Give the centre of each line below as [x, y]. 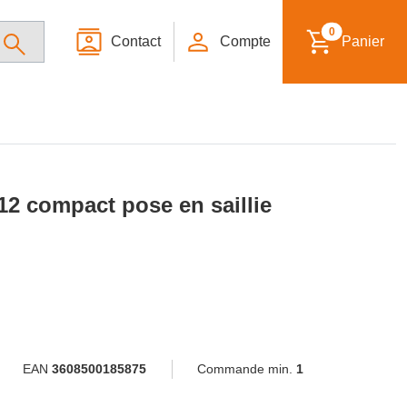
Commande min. [246, 368]
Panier [363, 41]
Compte [245, 41]
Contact [136, 41]
